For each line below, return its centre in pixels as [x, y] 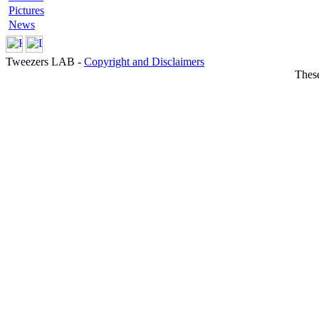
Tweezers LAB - [45, 62]
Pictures [26, 10]
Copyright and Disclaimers [144, 62]
